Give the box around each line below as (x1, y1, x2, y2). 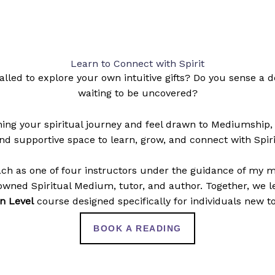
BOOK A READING (93, 223, 182, 233)
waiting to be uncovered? (77, 87, 198, 99)
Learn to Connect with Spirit (71, 58, 204, 69)
